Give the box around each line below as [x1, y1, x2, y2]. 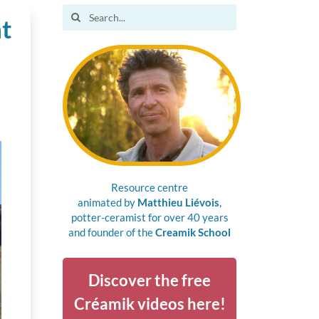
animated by [78, 196, 138, 209]
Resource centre [111, 181, 189, 194]
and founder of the [68, 226, 156, 239]
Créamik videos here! [73, 293, 226, 313]
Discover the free [88, 270, 211, 290]
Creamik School [155, 226, 231, 239]
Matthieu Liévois [137, 196, 220, 209]
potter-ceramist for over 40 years [70, 211, 229, 224]
